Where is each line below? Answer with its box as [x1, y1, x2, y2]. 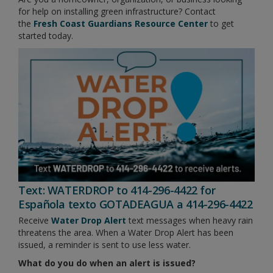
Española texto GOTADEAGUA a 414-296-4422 [18, 196, 253, 211]
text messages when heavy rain [126, 214, 253, 226]
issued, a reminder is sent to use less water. [18, 238, 191, 250]
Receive [18, 214, 51, 226]
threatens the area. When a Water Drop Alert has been [18, 226, 233, 238]
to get [208, 18, 234, 30]
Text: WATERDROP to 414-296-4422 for [18, 182, 216, 197]
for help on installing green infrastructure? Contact [18, 5, 216, 18]
